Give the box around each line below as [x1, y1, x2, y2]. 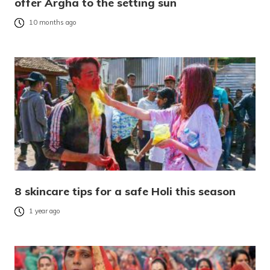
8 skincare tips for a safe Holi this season [14, 184, 236, 199]
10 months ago [29, 18, 77, 27]
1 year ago [29, 207, 60, 216]
